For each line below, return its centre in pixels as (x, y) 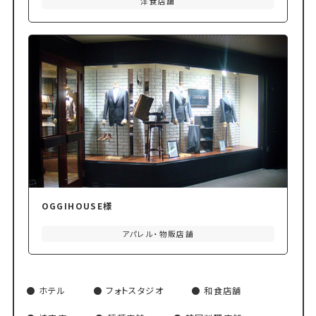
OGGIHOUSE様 (77, 206)
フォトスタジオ (135, 291)
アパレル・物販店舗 (158, 233)
